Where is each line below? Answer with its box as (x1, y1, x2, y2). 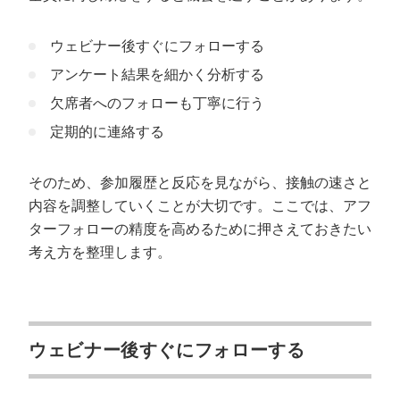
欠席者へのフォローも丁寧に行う (50, 96, 264, 111)
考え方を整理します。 (29, 245, 171, 260)
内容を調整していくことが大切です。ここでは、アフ (29, 198, 371, 213)
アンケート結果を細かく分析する (50, 67, 264, 82)
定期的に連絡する (50, 124, 164, 139)
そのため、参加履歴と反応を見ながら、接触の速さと (29, 175, 371, 190)
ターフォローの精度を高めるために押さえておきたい (29, 221, 371, 237)
